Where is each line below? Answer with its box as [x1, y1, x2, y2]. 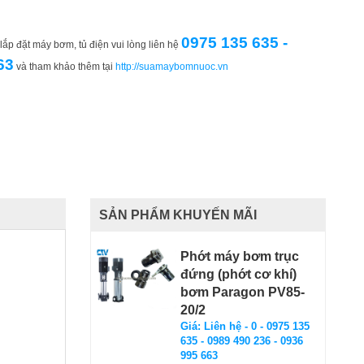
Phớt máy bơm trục [180, 249, 299, 263]
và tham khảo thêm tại [14, 61, 115, 72]
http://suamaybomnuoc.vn [115, 61, 228, 72]
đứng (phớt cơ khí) [180, 266, 297, 281]
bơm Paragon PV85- [180, 284, 305, 299]
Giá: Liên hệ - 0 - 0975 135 [180, 319, 310, 332]
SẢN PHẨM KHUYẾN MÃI [99, 207, 257, 222]
